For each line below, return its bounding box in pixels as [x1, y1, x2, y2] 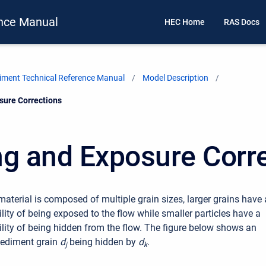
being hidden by [69, 236, 136, 248]
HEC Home [164, 17, 205, 27]
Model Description [142, 73, 208, 83]
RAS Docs [224, 17, 259, 27]
